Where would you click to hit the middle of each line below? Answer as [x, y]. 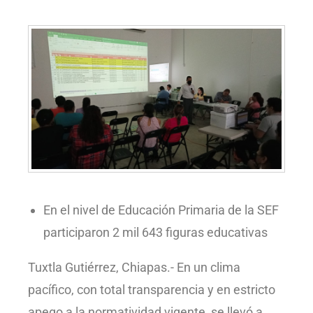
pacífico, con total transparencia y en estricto [152, 290]
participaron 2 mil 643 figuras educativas [155, 233]
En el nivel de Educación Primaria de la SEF [161, 210]
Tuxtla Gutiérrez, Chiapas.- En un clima [134, 268]
